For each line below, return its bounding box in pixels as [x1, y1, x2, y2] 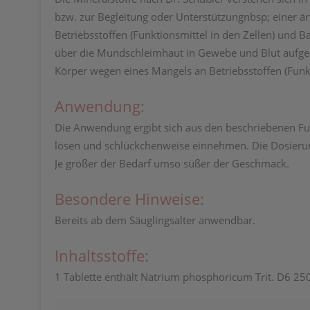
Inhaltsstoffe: [55, 245, 149, 266]
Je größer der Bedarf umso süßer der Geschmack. [55, 156, 289, 170]
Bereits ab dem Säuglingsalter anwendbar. [55, 213, 255, 227]
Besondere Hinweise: [55, 188, 204, 209]
